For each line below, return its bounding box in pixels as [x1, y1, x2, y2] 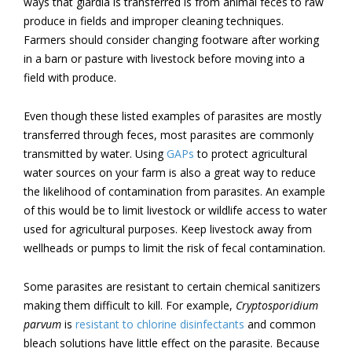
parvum [24, 316, 61, 332]
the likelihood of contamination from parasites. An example [24, 183, 325, 199]
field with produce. [24, 69, 116, 85]
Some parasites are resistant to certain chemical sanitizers [24, 278, 321, 294]
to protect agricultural [194, 145, 307, 161]
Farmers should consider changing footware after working [24, 31, 319, 47]
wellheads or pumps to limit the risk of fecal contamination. [24, 240, 325, 255]
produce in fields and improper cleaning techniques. [24, 13, 284, 28]
